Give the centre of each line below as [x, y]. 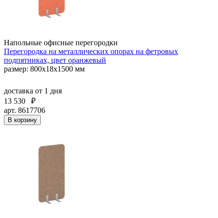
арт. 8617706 [25, 110]
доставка [19, 91]
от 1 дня [48, 91]
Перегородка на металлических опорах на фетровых [91, 51]
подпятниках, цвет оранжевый [55, 60]
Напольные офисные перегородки [61, 42]
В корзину [22, 120]
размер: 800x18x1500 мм [44, 69]
